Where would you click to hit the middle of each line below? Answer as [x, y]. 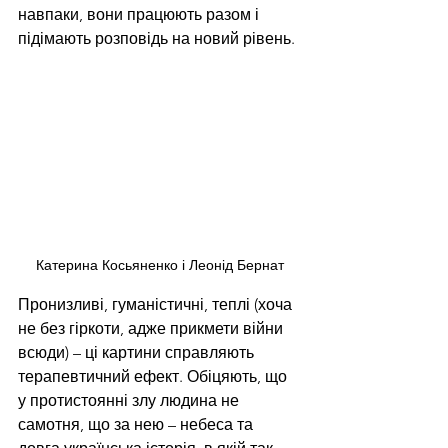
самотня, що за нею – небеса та [137, 424]
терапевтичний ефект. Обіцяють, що [154, 376]
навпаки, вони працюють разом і [140, 15]
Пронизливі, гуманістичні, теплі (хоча [157, 304]
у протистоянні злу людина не [130, 400]
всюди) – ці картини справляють [138, 352]
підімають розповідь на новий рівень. [158, 39]
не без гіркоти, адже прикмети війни [152, 328]
